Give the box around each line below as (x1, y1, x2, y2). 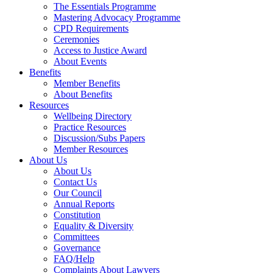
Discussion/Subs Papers (54, 133, 145, 143)
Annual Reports (54, 199, 115, 209)
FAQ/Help (54, 253, 94, 264)
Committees (54, 232, 99, 242)
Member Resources (54, 144, 128, 154)
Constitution (54, 210, 101, 220)
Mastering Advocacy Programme (54, 12, 180, 23)
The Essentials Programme (54, 1, 156, 12)
